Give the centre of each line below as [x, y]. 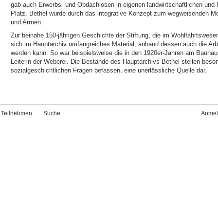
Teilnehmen [17, 113]
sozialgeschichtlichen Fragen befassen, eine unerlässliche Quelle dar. [109, 70]
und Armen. [27, 22]
